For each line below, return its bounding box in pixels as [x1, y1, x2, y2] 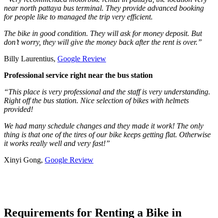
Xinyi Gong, [4, 156, 45, 164]
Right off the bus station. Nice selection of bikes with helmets [4, 96, 189, 105]
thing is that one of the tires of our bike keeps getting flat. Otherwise [4, 130, 211, 139]
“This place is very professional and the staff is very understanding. [4, 88, 210, 96]
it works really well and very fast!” [4, 139, 110, 148]
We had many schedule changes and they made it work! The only [4, 122, 203, 130]
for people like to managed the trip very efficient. [4, 13, 155, 21]
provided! [4, 105, 35, 114]
